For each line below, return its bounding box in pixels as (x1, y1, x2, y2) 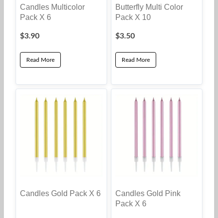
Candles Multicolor (20, 2, 85, 11)
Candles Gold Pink (115, 189, 181, 198)
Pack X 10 (115, 12, 151, 21)
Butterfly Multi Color (115, 2, 183, 11)
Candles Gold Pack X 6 (20, 189, 101, 198)
